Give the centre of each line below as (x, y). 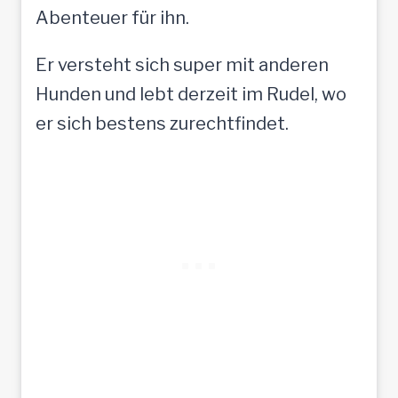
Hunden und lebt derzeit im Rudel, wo (191, 94)
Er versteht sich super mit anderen (182, 64)
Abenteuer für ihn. (112, 17)
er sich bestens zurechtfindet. (162, 123)
